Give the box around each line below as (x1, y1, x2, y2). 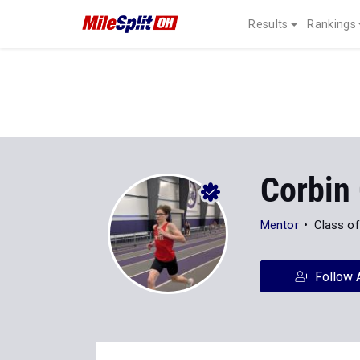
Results (248, 18, 288, 31)
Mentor (260, 218, 299, 232)
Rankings (307, 18, 356, 31)
